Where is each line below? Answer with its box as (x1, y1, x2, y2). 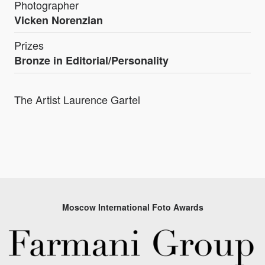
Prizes (14, 37, 44, 53)
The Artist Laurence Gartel (14, 91, 140, 107)
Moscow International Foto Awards (62, 201, 203, 213)
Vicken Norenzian (14, 12, 103, 28)
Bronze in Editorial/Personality (14, 52, 169, 68)
